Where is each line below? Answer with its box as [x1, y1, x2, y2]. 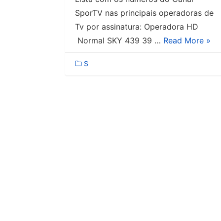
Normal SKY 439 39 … [75, 35, 163, 45]
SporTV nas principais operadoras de [75, 7, 214, 18]
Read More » [163, 35, 211, 45]
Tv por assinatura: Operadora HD [75, 21, 198, 32]
